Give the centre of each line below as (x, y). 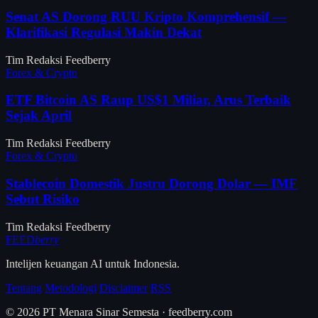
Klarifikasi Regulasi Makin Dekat (104, 33)
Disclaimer (124, 287)
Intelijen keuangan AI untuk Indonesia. (93, 263)
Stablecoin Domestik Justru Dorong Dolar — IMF (152, 183)
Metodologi (71, 287)
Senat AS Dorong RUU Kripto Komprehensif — (146, 17)
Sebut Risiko (43, 199)
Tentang (24, 287)
